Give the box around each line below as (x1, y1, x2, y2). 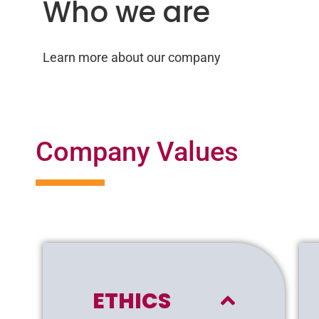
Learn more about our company (43, 50, 221, 66)
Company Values (36, 135, 239, 167)
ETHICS (93, 286, 171, 316)
